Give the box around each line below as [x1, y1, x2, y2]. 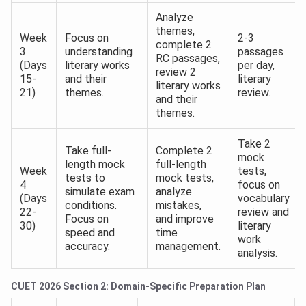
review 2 [156, 66, 196, 79]
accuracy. [65, 240, 110, 253]
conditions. [65, 199, 117, 212]
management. [156, 240, 221, 253]
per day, [238, 59, 275, 72]
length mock [65, 158, 125, 171]
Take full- [65, 144, 111, 158]
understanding [65, 45, 133, 59]
